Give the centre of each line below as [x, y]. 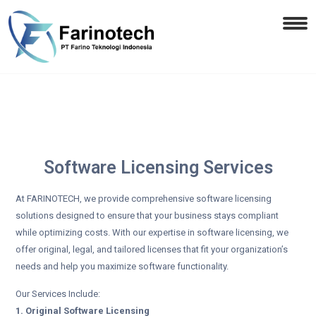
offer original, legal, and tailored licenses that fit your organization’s [152, 250]
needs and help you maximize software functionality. [122, 267]
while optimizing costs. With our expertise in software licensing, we [152, 233]
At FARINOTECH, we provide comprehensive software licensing [144, 199]
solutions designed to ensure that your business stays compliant [147, 216]
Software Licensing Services [158, 168]
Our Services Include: [58, 294]
